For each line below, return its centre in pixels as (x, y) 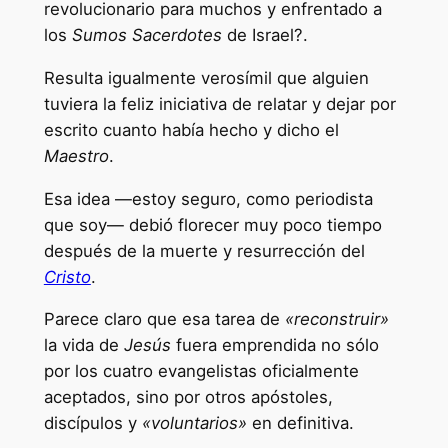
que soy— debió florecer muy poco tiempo (212, 224)
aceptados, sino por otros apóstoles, (188, 397)
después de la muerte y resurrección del (204, 250)
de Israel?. (264, 35)
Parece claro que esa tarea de (164, 319)
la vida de (83, 345)
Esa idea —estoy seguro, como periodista (208, 198)
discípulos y (92, 423)
